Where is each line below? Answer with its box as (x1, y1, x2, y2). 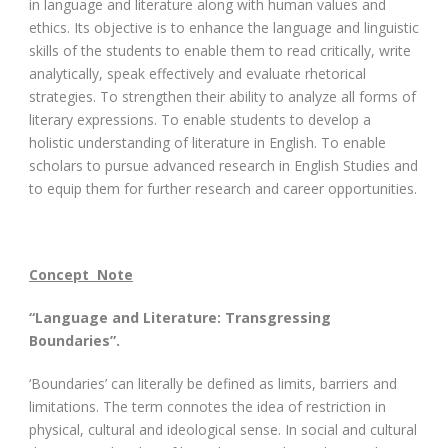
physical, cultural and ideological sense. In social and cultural (29, 419, 417, 439)
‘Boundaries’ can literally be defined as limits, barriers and (29, 373, 397, 393)
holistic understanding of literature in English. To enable (29, 132, 386, 152)
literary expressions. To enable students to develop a (29, 109, 371, 129)
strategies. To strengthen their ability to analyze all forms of (29, 86, 416, 106)
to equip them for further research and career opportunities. (29, 178, 417, 198)
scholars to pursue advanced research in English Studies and (29, 155, 418, 175)
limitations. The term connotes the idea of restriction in (29, 396, 386, 416)
